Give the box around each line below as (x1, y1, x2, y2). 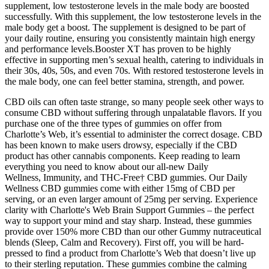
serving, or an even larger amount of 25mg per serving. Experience (5, 193, 258, 204)
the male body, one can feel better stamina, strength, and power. (5, 76, 244, 86)
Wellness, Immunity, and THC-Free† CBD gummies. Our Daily (5, 172, 247, 183)
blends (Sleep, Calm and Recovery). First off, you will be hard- (5, 237, 244, 247)
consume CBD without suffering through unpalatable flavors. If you (5, 107, 262, 118)
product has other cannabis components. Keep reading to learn (5, 150, 240, 161)
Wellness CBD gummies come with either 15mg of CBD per (5, 183, 235, 193)
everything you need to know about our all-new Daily (5, 161, 208, 172)
